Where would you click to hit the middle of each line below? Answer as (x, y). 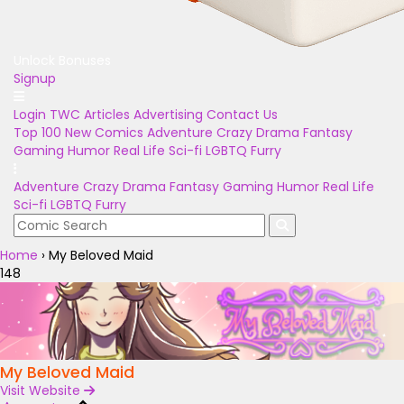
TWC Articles (90, 115)
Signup (35, 78)
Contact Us (242, 115)
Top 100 (37, 133)
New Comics (104, 133)
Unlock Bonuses (62, 60)
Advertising (168, 115)
